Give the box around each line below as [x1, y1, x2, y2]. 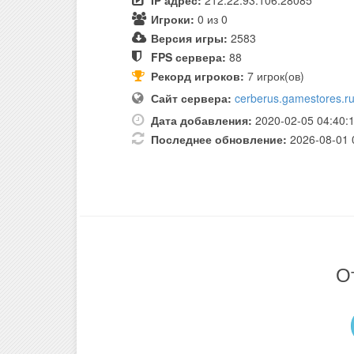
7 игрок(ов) [244, 68, 304, 85]
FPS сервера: [151, 49, 226, 66]
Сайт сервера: [151, 90, 232, 107]
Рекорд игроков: [151, 68, 244, 85]
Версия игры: [151, 30, 228, 47]
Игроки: [151, 11, 198, 28]
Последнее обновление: [151, 131, 287, 148]
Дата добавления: [151, 112, 252, 129]
